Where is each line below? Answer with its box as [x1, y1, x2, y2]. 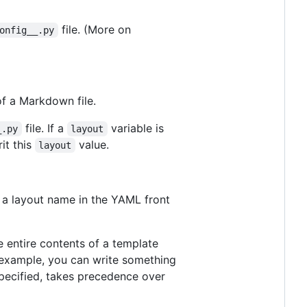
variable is [107, 121, 167, 136]
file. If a [21, 121, 67, 136]
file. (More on [58, 23, 134, 37]
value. [75, 138, 109, 152]
